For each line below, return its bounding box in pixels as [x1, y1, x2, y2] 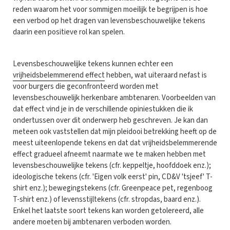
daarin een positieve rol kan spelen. [13, 26, 125, 37]
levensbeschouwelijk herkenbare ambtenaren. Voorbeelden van [13, 92, 216, 103]
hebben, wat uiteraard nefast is [105, 69, 207, 81]
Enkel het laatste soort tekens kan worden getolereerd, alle [13, 205, 204, 216]
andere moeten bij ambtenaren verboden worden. [13, 216, 171, 227]
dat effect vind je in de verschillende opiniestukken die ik [13, 103, 193, 114]
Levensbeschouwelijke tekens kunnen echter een [13, 58, 173, 69]
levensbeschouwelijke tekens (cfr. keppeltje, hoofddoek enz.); [13, 160, 211, 171]
